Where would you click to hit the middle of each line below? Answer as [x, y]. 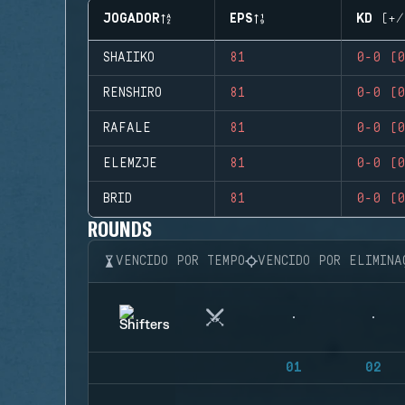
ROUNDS [120, 228]
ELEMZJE [130, 164]
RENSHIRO [132, 93]
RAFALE [127, 128]
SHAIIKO [129, 58]
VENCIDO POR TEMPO [180, 261]
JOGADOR [132, 19]
